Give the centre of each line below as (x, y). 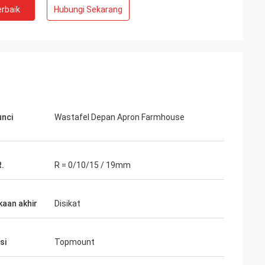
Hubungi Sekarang (88, 9)
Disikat (67, 203)
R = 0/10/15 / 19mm (93, 165)
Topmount (75, 242)
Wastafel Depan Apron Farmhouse (119, 117)
